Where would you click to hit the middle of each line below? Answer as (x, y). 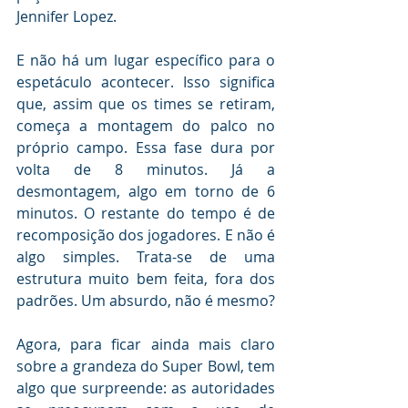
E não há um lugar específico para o (146, 61)
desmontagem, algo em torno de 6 (146, 192)
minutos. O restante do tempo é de (146, 214)
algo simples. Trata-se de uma (146, 257)
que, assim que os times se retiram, (146, 104)
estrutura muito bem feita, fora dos (146, 279)
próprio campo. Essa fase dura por (146, 148)
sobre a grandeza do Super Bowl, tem (146, 367)
